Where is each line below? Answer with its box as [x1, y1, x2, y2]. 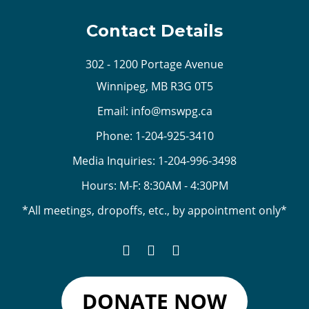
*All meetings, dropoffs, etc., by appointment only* [22, 202, 287, 218]
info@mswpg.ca [130, 103, 212, 119]
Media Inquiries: [72, 152, 158, 168]
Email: [97, 103, 131, 119]
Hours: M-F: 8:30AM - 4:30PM [81, 177, 228, 193]
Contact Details [86, 20, 223, 41]
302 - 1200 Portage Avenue [86, 56, 223, 72]
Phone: [95, 128, 135, 143]
